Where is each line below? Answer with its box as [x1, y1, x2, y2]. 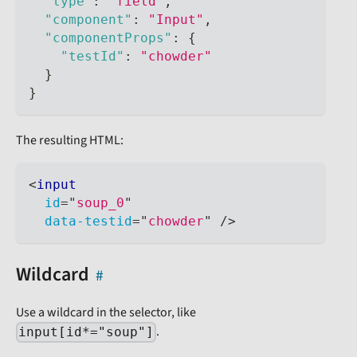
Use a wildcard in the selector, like [16, 304, 196, 322]
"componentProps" [45, 30, 172, 46]
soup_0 [76, 195, 124, 211]
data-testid [45, 214, 132, 229]
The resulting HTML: [16, 131, 124, 150]
